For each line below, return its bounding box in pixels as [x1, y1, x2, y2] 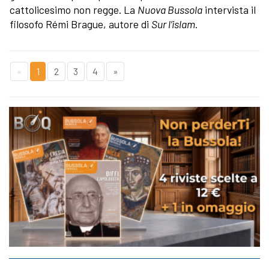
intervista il [202, 2, 256, 16]
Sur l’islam [151, 17, 195, 31]
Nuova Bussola [138, 2, 202, 16]
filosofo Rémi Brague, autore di [10, 17, 151, 31]
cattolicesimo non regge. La [10, 2, 138, 16]
